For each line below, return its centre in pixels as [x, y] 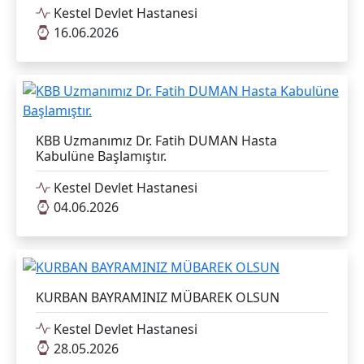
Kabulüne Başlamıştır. [101, 156]
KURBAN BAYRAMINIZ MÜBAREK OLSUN [158, 297]
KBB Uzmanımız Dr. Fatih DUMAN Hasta [156, 140]
